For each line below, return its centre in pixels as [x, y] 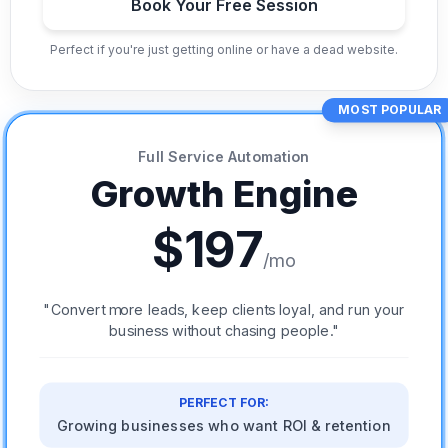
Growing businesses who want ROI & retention [224, 425]
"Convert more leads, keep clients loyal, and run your [224, 309]
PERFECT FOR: [224, 402]
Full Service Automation [224, 156]
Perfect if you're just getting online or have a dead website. [224, 49]
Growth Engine [224, 194]
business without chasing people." [224, 330]
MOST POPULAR [390, 110]
